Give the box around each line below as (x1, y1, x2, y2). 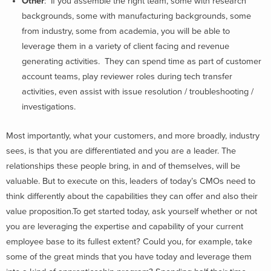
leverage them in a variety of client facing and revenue (22, 41, 229, 51)
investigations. (22, 101, 76, 112)
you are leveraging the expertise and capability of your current (6, 221, 243, 232)
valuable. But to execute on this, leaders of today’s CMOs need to (6, 175, 255, 186)
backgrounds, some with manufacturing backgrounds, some (22, 10, 251, 21)
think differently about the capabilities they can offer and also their (6, 191, 258, 201)
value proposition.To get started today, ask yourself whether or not (6, 206, 257, 217)
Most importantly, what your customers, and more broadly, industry (6, 130, 260, 141)
